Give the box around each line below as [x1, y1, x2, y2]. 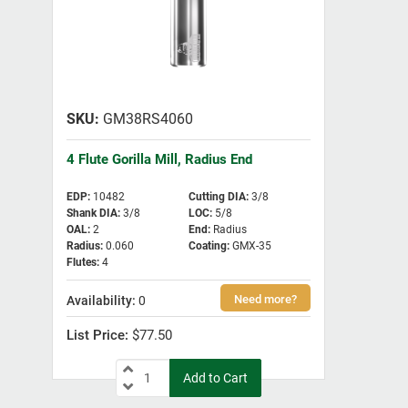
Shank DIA [66, 207, 117, 220]
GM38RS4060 [99, 110, 193, 128]
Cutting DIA [189, 190, 246, 204]
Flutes [66, 256, 97, 270]
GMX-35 [232, 240, 271, 253]
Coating [189, 240, 227, 253]
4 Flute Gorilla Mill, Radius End [66, 151, 252, 168]
